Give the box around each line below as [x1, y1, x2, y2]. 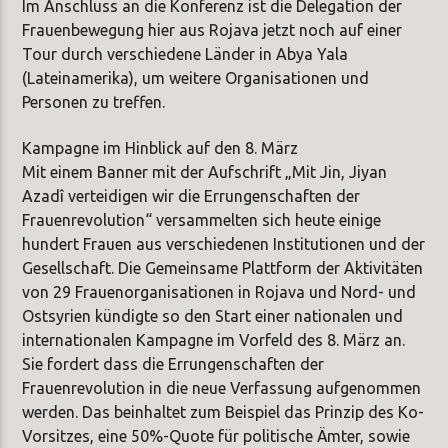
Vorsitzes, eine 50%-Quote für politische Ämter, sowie [22, 427, 411, 446]
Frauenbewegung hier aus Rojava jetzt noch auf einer [22, 20, 403, 39]
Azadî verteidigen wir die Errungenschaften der [22, 187, 361, 206]
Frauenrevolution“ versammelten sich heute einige [22, 211, 382, 230]
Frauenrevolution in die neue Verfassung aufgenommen [22, 379, 422, 398]
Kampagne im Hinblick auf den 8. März [22, 139, 299, 158]
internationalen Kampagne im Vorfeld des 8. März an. [22, 331, 406, 350]
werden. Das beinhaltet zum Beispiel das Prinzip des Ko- [22, 403, 425, 422]
